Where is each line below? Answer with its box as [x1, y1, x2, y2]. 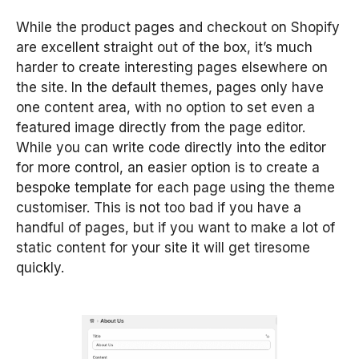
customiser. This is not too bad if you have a [16, 200, 301, 216]
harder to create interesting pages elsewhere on [16, 59, 328, 76]
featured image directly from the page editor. [16, 119, 305, 136]
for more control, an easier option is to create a [16, 159, 320, 176]
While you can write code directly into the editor [16, 139, 326, 156]
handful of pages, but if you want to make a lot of [16, 220, 335, 236]
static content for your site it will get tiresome [16, 240, 310, 256]
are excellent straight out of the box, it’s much [16, 39, 313, 56]
